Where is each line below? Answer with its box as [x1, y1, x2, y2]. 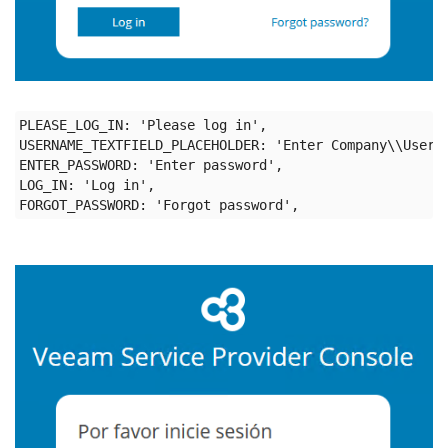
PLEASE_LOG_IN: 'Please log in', [19, 116, 267, 133]
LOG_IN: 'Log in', [19, 176, 155, 193]
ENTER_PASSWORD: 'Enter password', [19, 156, 283, 173]
